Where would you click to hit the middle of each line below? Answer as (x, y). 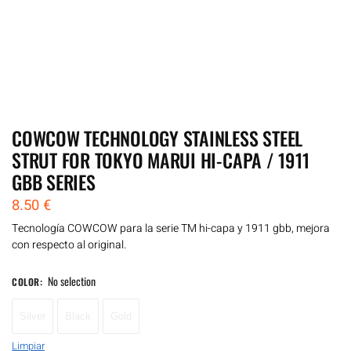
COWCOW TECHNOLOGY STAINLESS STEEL (157, 138)
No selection (71, 280)
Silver (33, 316)
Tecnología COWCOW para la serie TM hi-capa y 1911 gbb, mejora (171, 228)
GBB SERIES (54, 182)
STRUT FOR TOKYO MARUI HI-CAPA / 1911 (161, 160)
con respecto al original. (69, 244)
